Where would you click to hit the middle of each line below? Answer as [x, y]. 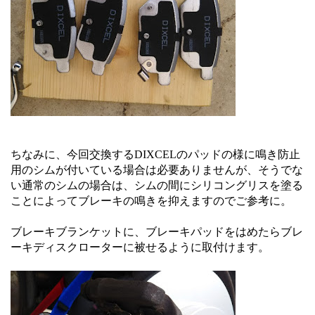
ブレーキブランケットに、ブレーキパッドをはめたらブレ [157, 232]
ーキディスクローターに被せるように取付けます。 [140, 247]
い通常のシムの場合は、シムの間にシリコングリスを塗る [157, 185]
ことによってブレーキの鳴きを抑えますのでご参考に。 [151, 201]
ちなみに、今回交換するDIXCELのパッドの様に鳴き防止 [155, 154]
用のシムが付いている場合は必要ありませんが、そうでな [157, 170]
